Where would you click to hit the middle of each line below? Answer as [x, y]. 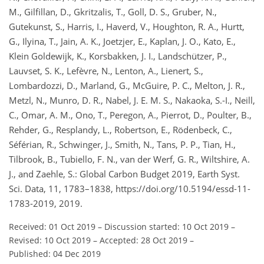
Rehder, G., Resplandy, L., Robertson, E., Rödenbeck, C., [121, 129]
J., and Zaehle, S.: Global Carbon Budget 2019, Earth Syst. [124, 174]
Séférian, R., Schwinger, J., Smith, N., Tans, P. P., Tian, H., [122, 144]
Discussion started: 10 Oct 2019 [166, 226]
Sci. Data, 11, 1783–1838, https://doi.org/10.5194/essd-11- [130, 188]
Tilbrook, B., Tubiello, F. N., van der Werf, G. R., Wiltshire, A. [129, 159]
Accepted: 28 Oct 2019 [143, 240]
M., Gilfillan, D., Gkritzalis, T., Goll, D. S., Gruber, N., [113, 11]
